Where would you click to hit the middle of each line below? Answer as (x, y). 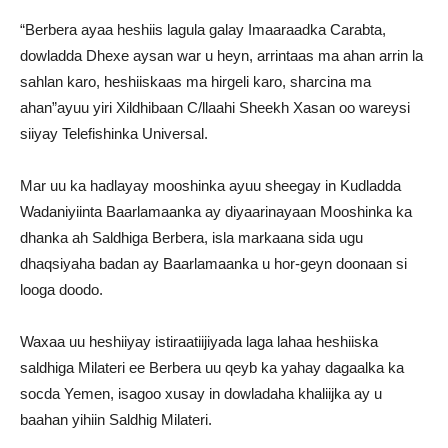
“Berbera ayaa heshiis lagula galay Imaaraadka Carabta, (203, 29)
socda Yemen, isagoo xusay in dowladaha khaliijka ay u (201, 393)
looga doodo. (61, 289)
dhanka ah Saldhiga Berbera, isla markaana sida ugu (191, 237)
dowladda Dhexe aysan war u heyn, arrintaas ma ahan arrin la (221, 55)
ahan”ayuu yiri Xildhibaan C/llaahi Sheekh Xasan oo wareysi (215, 107)
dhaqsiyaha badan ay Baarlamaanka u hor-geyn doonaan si (213, 263)
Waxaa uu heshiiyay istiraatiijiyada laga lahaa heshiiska (199, 341)
